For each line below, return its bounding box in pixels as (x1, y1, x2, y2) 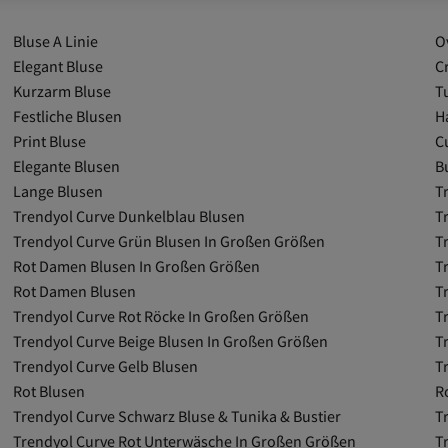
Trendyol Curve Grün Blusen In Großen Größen (13, 231, 326, 251)
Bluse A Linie (13, 31, 99, 51)
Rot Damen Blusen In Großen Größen (13, 256, 261, 276)
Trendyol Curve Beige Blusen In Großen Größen (13, 331, 329, 351)
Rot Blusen (13, 381, 86, 401)
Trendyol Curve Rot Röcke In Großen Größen (13, 306, 310, 326)
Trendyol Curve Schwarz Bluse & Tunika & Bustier (13, 406, 342, 426)
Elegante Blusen (13, 156, 121, 176)
